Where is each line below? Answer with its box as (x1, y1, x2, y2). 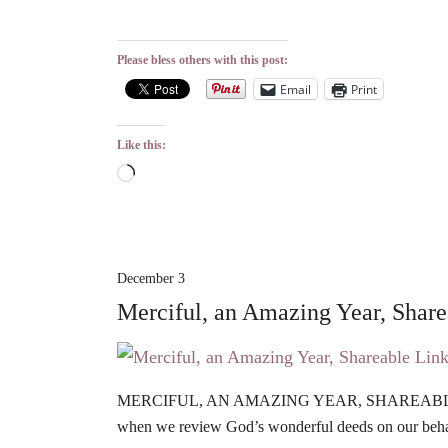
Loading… (134, 167, 203, 185)
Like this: (117, 138, 166, 153)
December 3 (117, 271, 185, 287)
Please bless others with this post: (117, 53, 288, 68)
